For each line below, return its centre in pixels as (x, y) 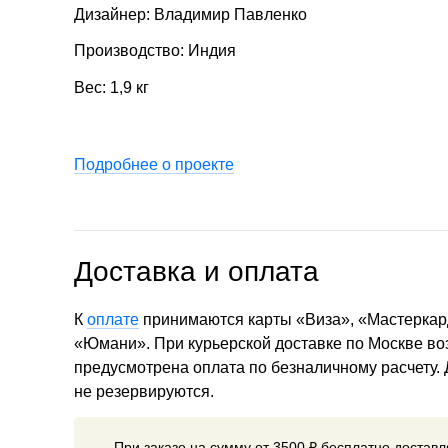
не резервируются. (144, 391)
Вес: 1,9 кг (111, 88)
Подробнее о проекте (154, 164)
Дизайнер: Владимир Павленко (190, 14)
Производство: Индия (155, 51)
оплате (113, 319)
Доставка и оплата (196, 271)
